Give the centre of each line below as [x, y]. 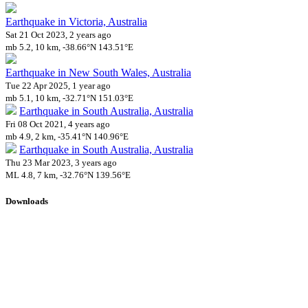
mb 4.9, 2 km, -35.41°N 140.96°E [67, 137]
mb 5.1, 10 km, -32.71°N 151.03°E [69, 98]
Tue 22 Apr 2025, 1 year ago [58, 86]
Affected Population [54, 245]
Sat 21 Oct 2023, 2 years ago [58, 35]
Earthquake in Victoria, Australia [76, 22]
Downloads [27, 201]
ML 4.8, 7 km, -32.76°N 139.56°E [68, 175]
